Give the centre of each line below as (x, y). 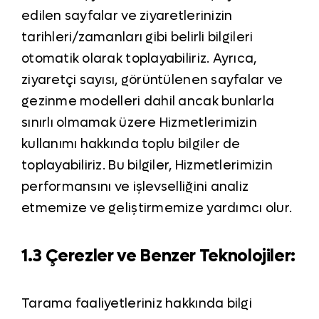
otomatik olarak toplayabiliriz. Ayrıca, (139, 59)
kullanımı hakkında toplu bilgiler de (131, 145)
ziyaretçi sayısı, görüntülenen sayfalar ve (152, 80)
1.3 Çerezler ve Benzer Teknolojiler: (158, 256)
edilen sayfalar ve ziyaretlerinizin (127, 16)
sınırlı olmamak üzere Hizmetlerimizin (139, 123)
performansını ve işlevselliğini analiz (135, 187)
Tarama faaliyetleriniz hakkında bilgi (136, 304)
